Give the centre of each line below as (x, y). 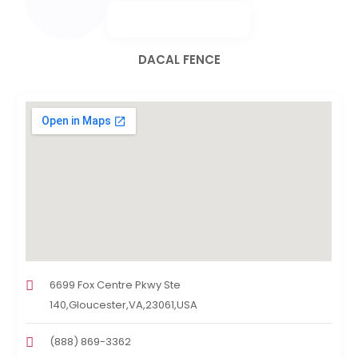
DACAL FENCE (179, 60)
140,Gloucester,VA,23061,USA (124, 305)
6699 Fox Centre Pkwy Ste (115, 285)
